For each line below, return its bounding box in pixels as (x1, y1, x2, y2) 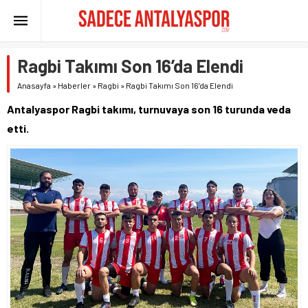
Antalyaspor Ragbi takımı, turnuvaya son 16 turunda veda (7, 102, 291, 115)
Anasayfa (17, 80, 51, 90)
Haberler (58, 80, 91, 90)
